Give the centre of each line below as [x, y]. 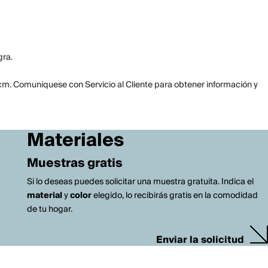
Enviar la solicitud [200, 240]
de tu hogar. [49, 209]
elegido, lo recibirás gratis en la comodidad [174, 196]
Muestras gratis [74, 163]
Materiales [75, 141]
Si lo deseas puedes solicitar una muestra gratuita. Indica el [140, 182]
